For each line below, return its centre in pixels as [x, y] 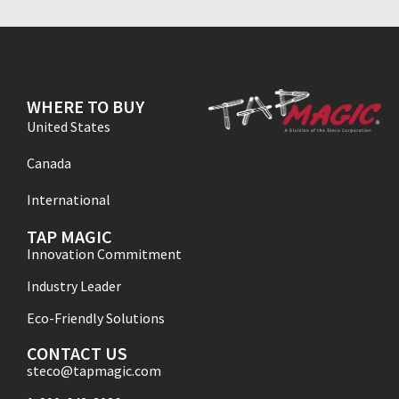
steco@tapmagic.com [94, 371]
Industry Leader [74, 286]
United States [69, 127]
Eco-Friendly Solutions [96, 318]
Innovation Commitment [104, 254]
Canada [49, 163]
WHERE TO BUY [85, 107]
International [69, 200]
